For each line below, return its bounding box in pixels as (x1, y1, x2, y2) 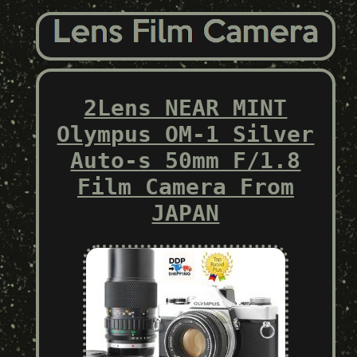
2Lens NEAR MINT (84, 94, 288, 121)
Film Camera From (76, 173, 294, 200)
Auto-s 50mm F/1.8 (70, 147, 301, 174)
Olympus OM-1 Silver (57, 120, 315, 147)
